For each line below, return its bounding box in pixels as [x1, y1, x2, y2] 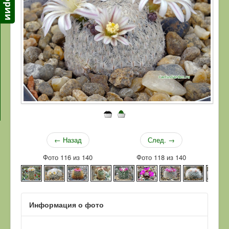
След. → [148, 134, 175, 145]
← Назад [54, 134, 82, 145]
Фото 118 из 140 [136, 152, 186, 162]
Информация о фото [29, 199, 104, 210]
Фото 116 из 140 [43, 152, 93, 162]
